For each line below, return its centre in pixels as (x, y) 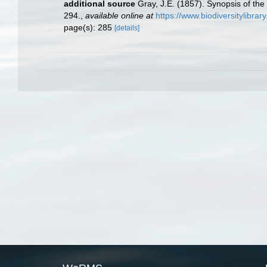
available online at (119, 15)
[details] (127, 28)
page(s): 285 (89, 27)
